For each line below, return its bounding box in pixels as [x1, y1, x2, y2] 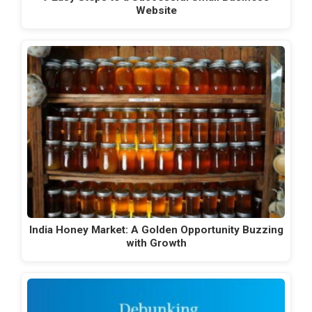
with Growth [125, 236, 187, 249]
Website [135, 3, 177, 17]
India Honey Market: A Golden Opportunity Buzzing [29, 223, 283, 236]
